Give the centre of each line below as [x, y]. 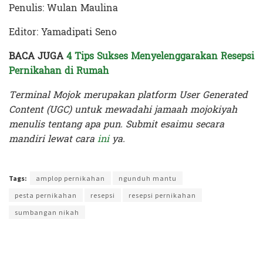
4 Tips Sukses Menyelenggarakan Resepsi [160, 56]
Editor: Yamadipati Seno [63, 32]
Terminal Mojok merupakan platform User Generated [128, 95]
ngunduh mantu [148, 178]
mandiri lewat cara [53, 139]
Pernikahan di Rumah [59, 71]
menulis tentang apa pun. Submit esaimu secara [117, 124]
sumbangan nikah [47, 212]
